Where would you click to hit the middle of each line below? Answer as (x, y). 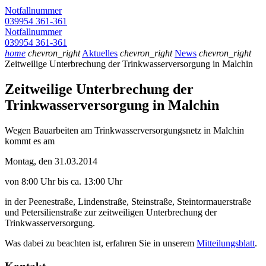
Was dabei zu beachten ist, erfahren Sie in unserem (101, 243)
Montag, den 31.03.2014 (51, 161)
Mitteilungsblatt (226, 243)
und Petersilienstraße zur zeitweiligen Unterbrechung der (111, 212)
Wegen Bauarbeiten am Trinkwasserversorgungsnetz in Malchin (124, 130)
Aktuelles (100, 53)
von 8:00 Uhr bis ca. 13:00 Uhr (64, 181)
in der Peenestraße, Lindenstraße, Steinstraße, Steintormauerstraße (128, 201)
